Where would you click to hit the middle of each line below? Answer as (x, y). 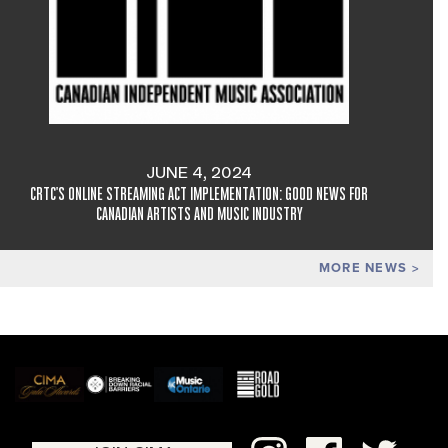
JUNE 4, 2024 (199, 172)
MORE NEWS (365, 268)
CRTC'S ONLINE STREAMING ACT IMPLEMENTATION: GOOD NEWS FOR (199, 193)
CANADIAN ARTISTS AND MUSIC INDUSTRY (199, 213)
